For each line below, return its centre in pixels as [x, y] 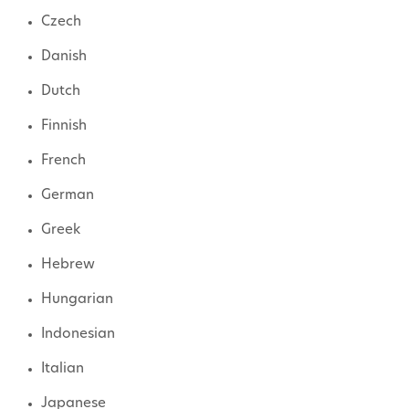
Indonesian [78, 334]
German [68, 195]
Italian [63, 369]
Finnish [64, 126]
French [63, 161]
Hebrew [68, 265]
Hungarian [77, 299]
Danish [64, 57]
